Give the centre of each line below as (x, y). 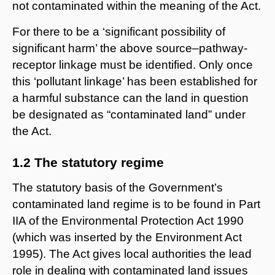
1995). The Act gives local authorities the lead (132, 254)
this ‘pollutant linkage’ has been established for (135, 81)
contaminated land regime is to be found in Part (136, 204)
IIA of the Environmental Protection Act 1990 (128, 220)
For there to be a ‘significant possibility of (119, 31)
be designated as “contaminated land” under (129, 114)
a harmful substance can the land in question (130, 98)
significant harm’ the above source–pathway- (130, 48)
